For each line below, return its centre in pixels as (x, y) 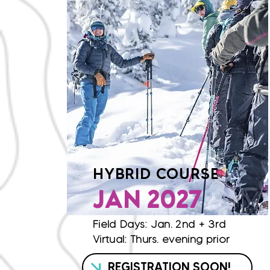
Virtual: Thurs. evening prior (162, 239)
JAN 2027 (147, 202)
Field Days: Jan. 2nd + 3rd (159, 224)
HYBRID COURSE (156, 174)
